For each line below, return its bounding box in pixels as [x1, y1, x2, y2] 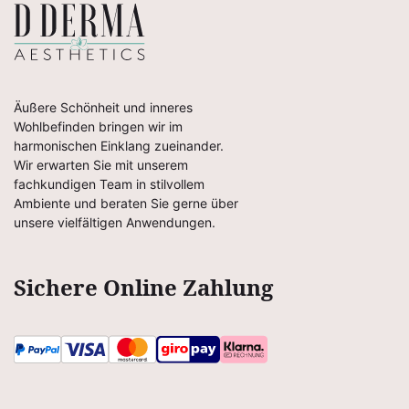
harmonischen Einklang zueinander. [14, 138, 224, 154]
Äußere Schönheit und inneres [14, 100, 193, 116]
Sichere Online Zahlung [14, 272, 273, 303]
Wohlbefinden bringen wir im [14, 119, 183, 135]
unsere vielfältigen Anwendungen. [14, 215, 215, 231]
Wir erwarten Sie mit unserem [14, 157, 188, 173]
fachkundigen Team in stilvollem [14, 176, 204, 193]
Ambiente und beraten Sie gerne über [14, 195, 238, 212]
